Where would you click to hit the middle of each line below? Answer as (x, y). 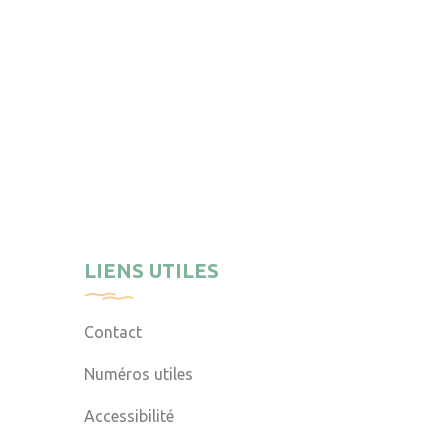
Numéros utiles (139, 373)
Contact (113, 331)
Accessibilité (129, 415)
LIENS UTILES (152, 270)
